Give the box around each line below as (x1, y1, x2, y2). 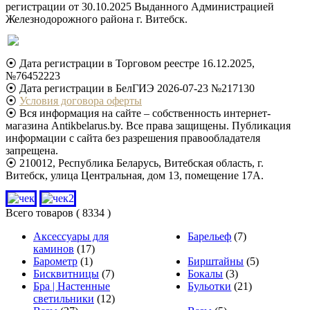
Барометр (33, 255, 77, 267)
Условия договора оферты (19, 94, 142, 107)
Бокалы (188, 267, 224, 280)
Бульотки (188, 280, 232, 292)
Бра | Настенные (33, 280, 110, 292)
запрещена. (6, 144, 58, 156)
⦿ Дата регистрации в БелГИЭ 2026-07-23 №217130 (6, 82, 255, 94)
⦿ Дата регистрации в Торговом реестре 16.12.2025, (6, 57, 255, 69)
